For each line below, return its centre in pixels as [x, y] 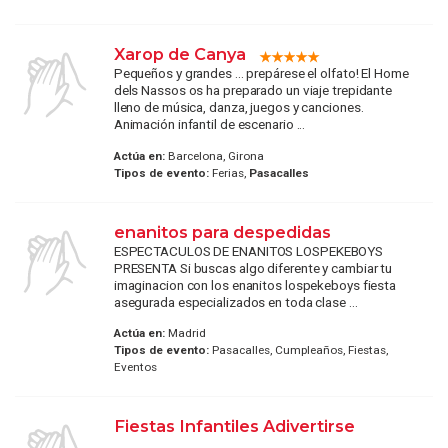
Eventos [135, 367]
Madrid [185, 333]
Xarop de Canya [179, 54]
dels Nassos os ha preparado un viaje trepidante [253, 90]
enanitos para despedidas [224, 231]
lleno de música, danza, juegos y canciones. [238, 107]
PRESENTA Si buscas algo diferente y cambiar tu [253, 267]
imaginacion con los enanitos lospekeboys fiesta [255, 284]
